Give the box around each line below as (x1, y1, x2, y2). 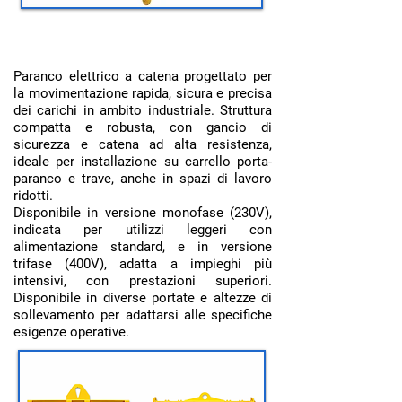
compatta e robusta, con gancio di (13, 119, 272, 135)
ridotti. (13, 188, 53, 204)
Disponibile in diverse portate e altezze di (13, 290, 272, 306)
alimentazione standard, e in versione (13, 239, 272, 255)
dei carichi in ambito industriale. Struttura (13, 102, 272, 118)
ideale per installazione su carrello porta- (13, 153, 272, 170)
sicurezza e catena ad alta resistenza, (13, 136, 272, 153)
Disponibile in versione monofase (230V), (13, 205, 272, 221)
